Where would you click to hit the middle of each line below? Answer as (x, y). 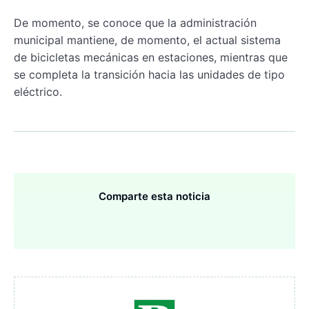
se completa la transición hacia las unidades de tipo (149, 74)
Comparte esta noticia (154, 196)
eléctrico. (38, 91)
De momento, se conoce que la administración (135, 22)
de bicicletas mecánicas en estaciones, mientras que (151, 57)
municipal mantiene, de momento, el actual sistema (147, 40)
